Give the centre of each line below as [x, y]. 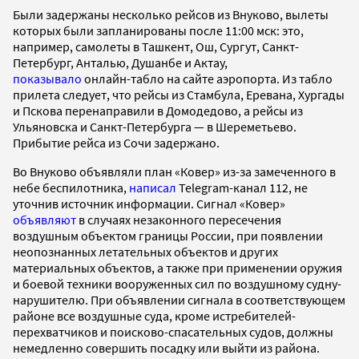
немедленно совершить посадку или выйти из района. [166, 347]
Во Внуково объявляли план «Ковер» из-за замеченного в [174, 171]
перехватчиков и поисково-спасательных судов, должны [173, 331]
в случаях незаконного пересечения [179, 219]
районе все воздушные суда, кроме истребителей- [154, 315]
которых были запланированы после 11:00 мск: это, [158, 30]
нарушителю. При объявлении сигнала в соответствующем [179, 299]
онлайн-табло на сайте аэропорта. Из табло [207, 78]
